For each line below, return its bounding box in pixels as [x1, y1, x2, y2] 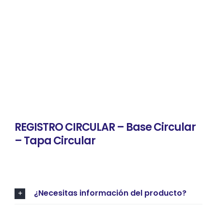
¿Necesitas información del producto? [34, 187, 186, 199]
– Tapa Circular [15, 133, 95, 148]
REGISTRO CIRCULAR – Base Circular [15, 120, 196, 135]
